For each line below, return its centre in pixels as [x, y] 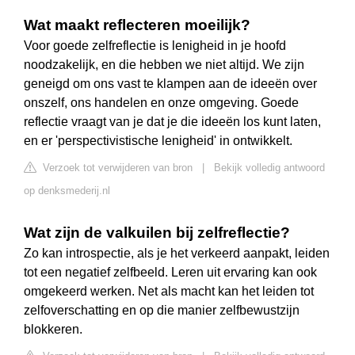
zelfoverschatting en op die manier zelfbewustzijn [162, 311]
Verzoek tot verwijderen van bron [116, 168]
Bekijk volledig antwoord [269, 168]
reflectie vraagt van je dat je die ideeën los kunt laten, [172, 122]
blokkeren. [53, 330]
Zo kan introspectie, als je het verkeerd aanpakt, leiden [177, 254]
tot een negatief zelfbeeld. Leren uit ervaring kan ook [170, 273]
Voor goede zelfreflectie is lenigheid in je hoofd [155, 46]
